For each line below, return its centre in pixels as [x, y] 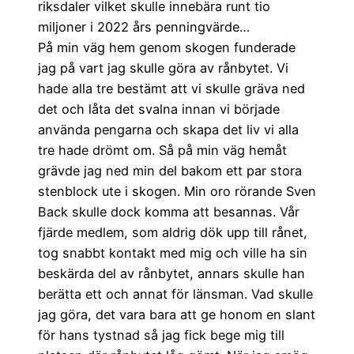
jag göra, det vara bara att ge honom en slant [177, 314]
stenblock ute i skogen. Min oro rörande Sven [177, 191]
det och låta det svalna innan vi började [159, 109]
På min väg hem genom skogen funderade [167, 47]
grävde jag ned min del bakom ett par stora [170, 171]
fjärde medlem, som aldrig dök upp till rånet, [173, 232]
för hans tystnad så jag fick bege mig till [161, 335]
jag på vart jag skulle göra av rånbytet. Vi [163, 68]
